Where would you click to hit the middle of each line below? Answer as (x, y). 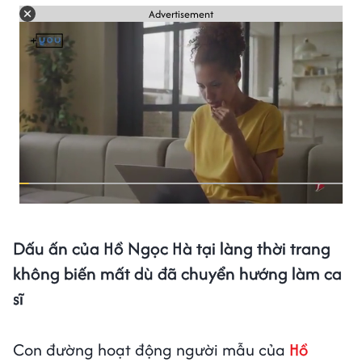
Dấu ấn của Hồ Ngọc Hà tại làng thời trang (172, 249)
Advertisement (181, 14)
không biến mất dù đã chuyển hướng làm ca (177, 274)
